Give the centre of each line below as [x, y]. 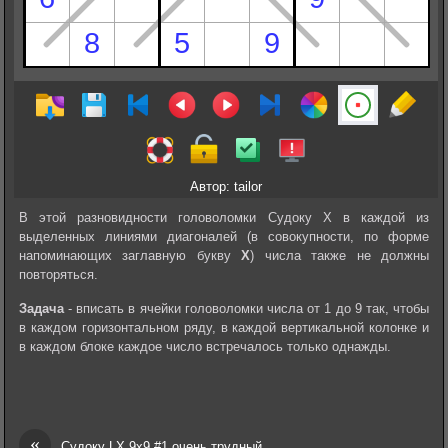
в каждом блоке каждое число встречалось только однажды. [204, 347]
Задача [41, 309]
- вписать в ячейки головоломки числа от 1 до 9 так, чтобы [246, 309]
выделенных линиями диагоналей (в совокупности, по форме [224, 236]
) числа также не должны [340, 255]
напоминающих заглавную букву [130, 255]
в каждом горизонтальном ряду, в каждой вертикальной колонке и [224, 328]
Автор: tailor [225, 186]
